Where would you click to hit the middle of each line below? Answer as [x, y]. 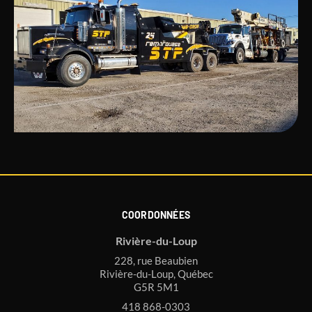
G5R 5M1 [156, 287]
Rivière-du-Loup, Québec [156, 274]
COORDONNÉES [156, 215]
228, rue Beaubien [156, 261]
